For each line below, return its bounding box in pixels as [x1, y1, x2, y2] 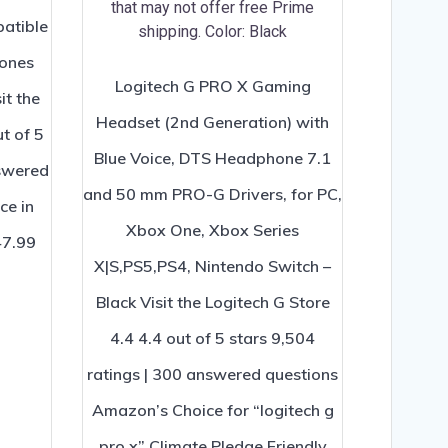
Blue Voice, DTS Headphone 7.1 [94, 147, 331, 168]
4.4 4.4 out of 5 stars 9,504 [110, 327, 315, 348]
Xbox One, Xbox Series [126, 219, 299, 240]
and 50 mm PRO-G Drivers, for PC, [83, 183, 342, 204]
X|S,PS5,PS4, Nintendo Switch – [94, 255, 331, 276]
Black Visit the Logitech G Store [95, 291, 330, 312]
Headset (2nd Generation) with [96, 111, 329, 132]
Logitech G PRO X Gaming [114, 75, 311, 96]
